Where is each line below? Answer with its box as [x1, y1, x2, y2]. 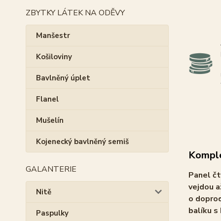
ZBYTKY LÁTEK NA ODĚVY [26, 7, 125, 18]
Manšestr [36, 31, 70, 40]
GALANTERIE [26, 164, 76, 175]
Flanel [36, 94, 59, 104]
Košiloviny [36, 52, 72, 62]
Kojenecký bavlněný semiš [36, 137, 129, 147]
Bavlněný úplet [36, 73, 90, 83]
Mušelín [36, 115, 64, 125]
